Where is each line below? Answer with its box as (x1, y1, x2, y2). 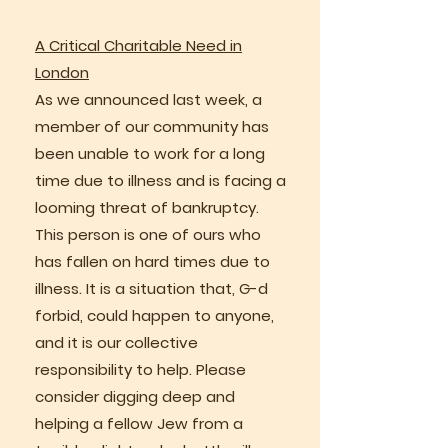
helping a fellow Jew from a (35, 412, 243, 434)
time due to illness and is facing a (35, 169, 286, 191)
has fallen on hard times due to (35, 250, 270, 272)
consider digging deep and (35, 385, 235, 407)
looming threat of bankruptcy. (35, 196, 259, 218)
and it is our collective (35, 331, 198, 353)
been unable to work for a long (35, 142, 265, 164)
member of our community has (35, 115, 269, 137)
